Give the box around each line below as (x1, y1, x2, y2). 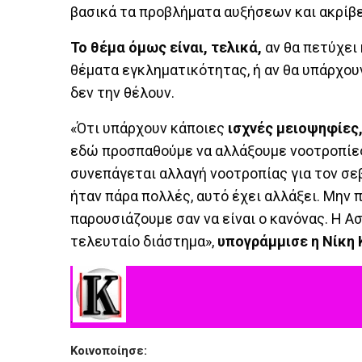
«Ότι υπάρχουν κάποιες (70, 120, 228, 137)
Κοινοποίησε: (70, 343, 147, 358)
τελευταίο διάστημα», (70, 233, 217, 250)
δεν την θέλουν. (70, 84, 175, 101)
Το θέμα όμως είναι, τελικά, (70, 39, 262, 56)
